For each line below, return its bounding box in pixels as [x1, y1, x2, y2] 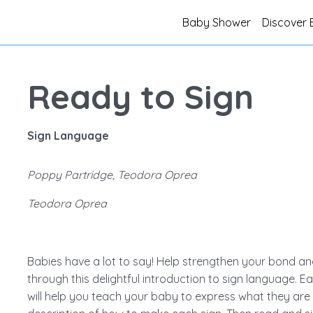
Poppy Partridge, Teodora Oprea [27, 168, 197, 182]
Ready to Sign [27, 75, 254, 117]
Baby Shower [182, 15, 251, 29]
